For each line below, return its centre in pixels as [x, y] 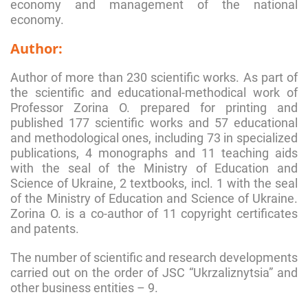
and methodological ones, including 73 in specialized [154, 137]
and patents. [45, 228]
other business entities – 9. [84, 287]
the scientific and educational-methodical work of [154, 92]
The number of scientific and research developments [154, 257]
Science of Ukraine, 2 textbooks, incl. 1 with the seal [154, 183]
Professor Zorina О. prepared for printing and [154, 107]
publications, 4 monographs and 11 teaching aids [154, 153]
